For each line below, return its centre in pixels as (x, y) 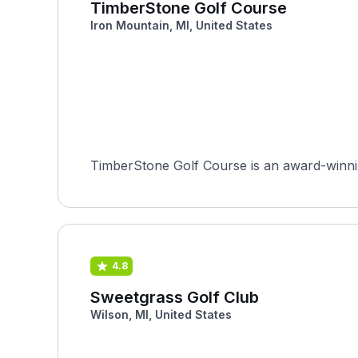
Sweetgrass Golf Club (175, 297)
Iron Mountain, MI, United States (181, 25)
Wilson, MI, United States (161, 314)
